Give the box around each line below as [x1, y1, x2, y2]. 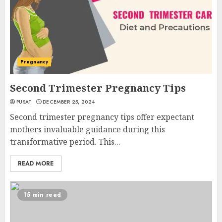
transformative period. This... [10, 136, 120, 147]
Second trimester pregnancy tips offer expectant [10, 111, 194, 122]
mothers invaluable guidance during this [10, 124, 165, 135]
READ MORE [18, 159, 54, 168]
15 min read [23, 190, 61, 199]
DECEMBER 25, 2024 [43, 98, 95, 106]
